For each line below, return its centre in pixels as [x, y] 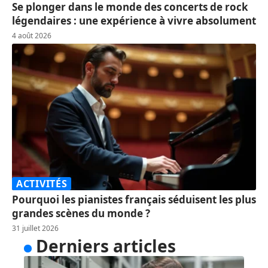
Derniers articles [106, 246]
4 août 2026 [32, 35]
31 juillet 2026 [35, 228]
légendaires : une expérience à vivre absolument [134, 20]
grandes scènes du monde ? [81, 213]
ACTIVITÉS [42, 183]
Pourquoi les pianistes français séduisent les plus [134, 199]
